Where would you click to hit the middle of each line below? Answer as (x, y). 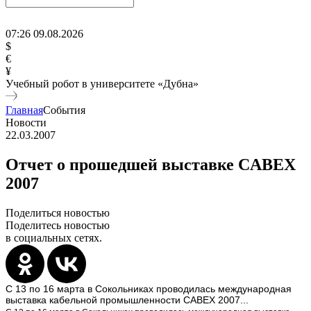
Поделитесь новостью (58, 225)
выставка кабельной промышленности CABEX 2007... (127, 300)
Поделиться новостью (58, 212)
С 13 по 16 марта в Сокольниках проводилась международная (149, 288)
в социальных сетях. (54, 237)
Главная (24, 110)
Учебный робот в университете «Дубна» (102, 84)
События (64, 110)
